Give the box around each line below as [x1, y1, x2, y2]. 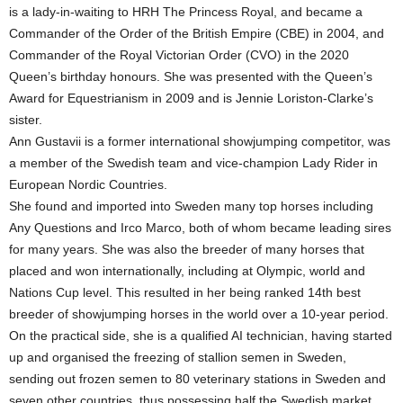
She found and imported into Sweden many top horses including [9, 198, 373, 213]
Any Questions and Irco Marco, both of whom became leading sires [9, 219, 391, 235]
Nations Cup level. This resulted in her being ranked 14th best [9, 284, 361, 300]
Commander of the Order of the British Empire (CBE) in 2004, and [9, 25, 384, 40]
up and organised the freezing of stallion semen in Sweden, [9, 349, 346, 364]
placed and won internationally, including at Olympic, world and [9, 263, 365, 278]
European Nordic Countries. [9, 176, 167, 192]
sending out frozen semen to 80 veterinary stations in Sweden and [9, 371, 386, 386]
